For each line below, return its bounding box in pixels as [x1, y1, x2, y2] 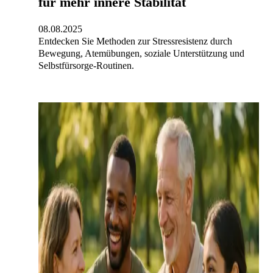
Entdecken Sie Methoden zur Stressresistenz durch [38, 36, 232, 47]
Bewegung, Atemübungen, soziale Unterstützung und [38, 48, 244, 59]
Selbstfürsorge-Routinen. [38, 60, 134, 71]
